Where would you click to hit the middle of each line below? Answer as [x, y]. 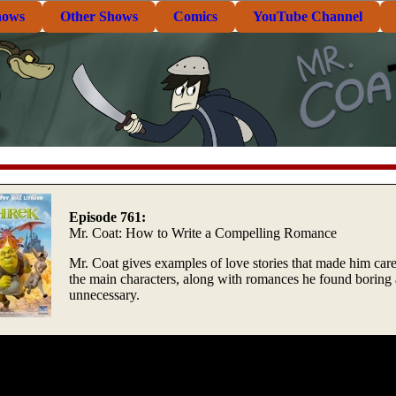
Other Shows [99, 16]
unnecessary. [104, 294]
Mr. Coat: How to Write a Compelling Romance [203, 232]
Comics [195, 16]
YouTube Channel [308, 16]
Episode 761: [107, 217]
